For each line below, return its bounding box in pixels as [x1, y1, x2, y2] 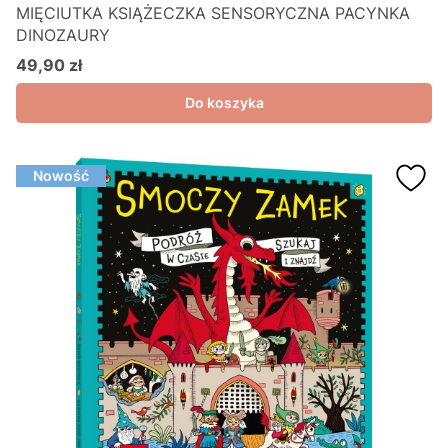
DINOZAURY [16, 25, 110, 45]
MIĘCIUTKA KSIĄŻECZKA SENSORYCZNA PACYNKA [16, 3, 410, 23]
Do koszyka [184, 94, 264, 111]
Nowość [33, 167, 89, 184]
